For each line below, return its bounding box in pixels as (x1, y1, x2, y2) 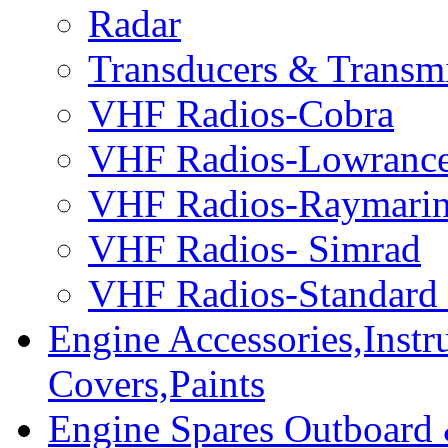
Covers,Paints (48, 361, 265, 405)
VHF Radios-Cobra (88, 91, 394, 135)
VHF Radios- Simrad (88, 226, 421, 270)
